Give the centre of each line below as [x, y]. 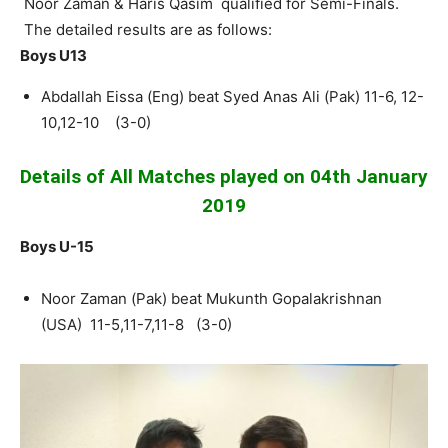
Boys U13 [53, 55]
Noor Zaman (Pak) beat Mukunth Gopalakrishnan [211, 298]
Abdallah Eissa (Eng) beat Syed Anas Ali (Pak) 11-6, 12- [232, 96]
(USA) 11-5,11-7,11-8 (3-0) [136, 324]
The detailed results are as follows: [146, 29]
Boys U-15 [57, 246]
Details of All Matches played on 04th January [224, 176]
